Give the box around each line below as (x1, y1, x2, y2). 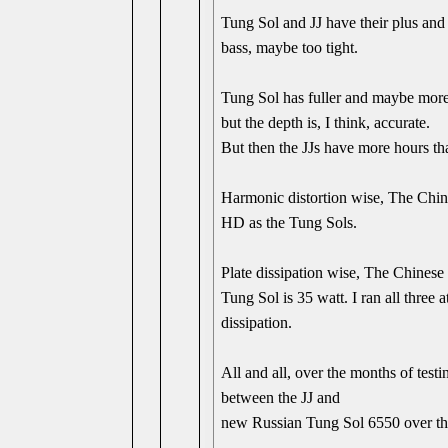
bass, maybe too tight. (221, 39, 359, 56)
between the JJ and (221, 389, 341, 406)
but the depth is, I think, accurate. (221, 114, 431, 131)
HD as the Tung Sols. (221, 214, 358, 231)
